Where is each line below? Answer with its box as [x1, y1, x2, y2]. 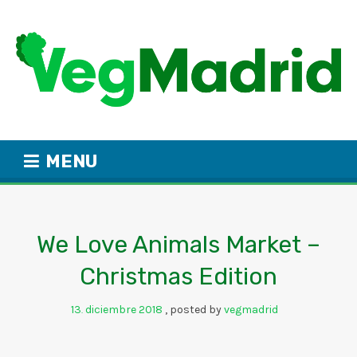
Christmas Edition [80, 262, 277, 292]
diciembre [85, 303, 139, 317]
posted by [170, 303, 224, 317]
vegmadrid [224, 303, 278, 317]
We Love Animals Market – [37, 230, 320, 260]
